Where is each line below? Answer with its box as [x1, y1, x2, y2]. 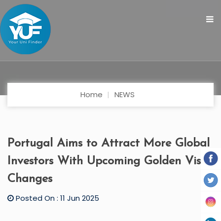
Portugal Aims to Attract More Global [7, 138, 210, 149]
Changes [7, 173, 52, 185]
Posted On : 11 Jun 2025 [14, 193, 99, 203]
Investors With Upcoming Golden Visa [7, 155, 208, 167]
